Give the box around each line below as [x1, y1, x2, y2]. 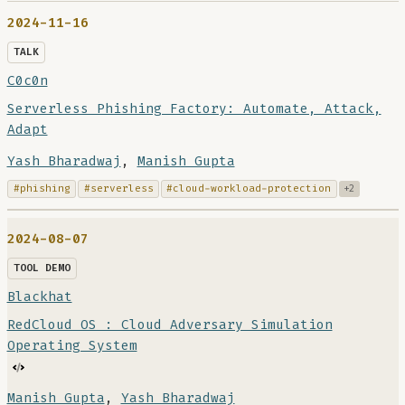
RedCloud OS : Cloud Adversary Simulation [6, 316, 333, 334]
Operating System [6, 337, 137, 355]
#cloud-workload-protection [166, 181, 332, 195]
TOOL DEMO [13, 261, 71, 276]
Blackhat [6, 288, 72, 306]
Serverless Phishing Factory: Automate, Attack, [6, 99, 381, 118]
